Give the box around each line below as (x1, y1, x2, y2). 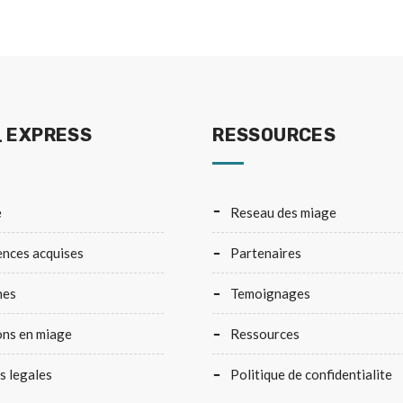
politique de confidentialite (239, 366, 393, 382)
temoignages (237, 285, 311, 301)
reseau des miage (239, 204, 337, 220)
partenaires (239, 245, 302, 261)
